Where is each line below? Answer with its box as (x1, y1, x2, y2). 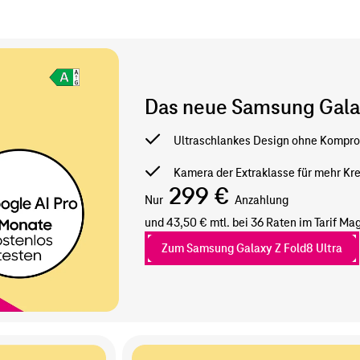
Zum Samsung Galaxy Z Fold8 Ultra (162, 241, 342, 256)
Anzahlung (235, 193, 288, 207)
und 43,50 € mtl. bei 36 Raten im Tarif (145, 215, 337, 230)
